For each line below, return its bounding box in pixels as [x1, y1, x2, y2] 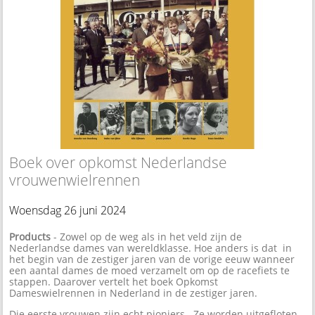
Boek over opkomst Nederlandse [9, 153, 228, 173]
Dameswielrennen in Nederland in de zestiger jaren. [9, 286, 258, 300]
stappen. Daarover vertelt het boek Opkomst [9, 275, 219, 289]
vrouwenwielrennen [9, 170, 141, 191]
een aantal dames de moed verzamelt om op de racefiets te [9, 264, 290, 278]
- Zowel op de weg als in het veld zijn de [51, 230, 243, 244]
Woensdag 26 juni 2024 [9, 202, 127, 219]
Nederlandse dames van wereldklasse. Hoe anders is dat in [9, 241, 292, 255]
